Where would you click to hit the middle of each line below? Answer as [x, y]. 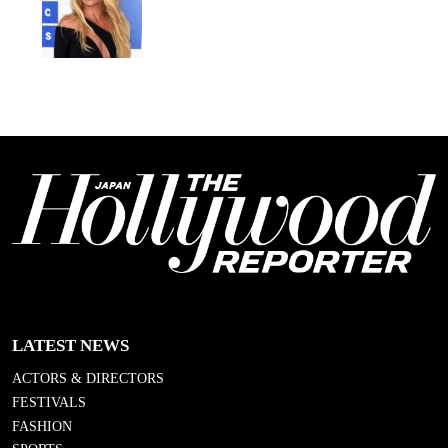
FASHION [42, 426]
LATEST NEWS [70, 346]
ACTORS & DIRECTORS [88, 378]
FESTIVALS [49, 402]
